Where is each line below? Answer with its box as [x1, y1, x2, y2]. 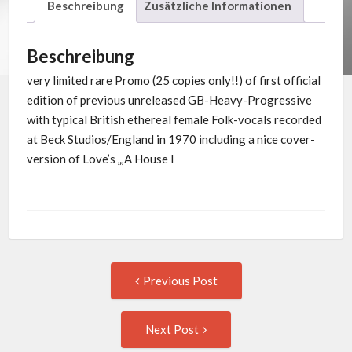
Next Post [145, 322, 199, 337]
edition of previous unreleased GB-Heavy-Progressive [26, 92, 312, 107]
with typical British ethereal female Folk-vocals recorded [26, 112, 321, 126]
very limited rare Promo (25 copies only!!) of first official [26, 72, 321, 87]
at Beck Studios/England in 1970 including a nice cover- [26, 131, 315, 146]
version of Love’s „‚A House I [26, 151, 174, 166]
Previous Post [142, 273, 218, 288]
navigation [25, 297, 131, 324]
